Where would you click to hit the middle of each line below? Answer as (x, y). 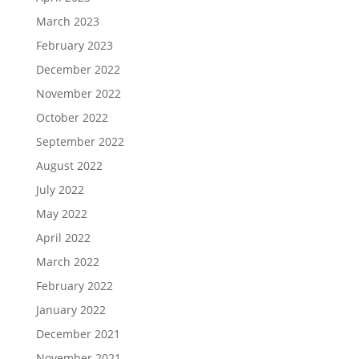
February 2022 (74, 286)
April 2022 (63, 238)
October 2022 (72, 117)
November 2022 (78, 93)
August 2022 (69, 165)
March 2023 (67, 21)
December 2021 (78, 334)
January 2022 (71, 310)
